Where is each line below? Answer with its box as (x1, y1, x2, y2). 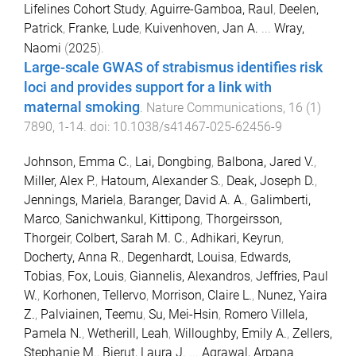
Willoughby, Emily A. (174, 326, 287, 342)
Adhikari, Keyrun (191, 230, 281, 246)
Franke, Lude (68, 20, 139, 36)
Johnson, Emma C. (24, 154, 130, 170)
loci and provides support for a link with (24, 79, 272, 95)
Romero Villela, (224, 307, 308, 323)
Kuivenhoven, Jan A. (145, 20, 258, 36)
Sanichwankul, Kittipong (65, 211, 200, 227)
